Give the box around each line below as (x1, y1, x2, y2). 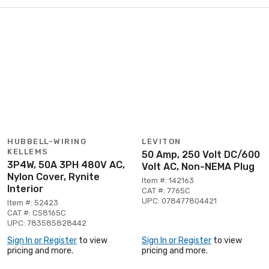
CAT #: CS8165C (7, 208, 66, 217)
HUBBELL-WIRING (7, 136, 86, 146)
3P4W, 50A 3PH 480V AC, (7, 159, 125, 171)
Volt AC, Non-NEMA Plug (142, 160, 255, 172)
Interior (7, 183, 43, 195)
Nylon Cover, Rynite (7, 171, 100, 183)
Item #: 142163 (142, 175, 194, 185)
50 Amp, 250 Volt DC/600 (142, 148, 260, 160)
